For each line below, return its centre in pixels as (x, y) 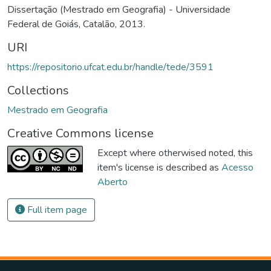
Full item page (56, 210)
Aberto (113, 182)
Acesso (237, 168)
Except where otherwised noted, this (175, 153)
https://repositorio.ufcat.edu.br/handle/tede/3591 (110, 67)
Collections (38, 91)
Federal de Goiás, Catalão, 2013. (76, 24)
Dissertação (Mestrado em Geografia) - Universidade (119, 10)
